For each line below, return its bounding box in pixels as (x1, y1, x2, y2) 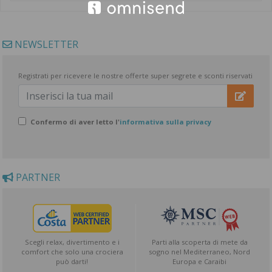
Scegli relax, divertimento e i (24, 237, 120, 246)
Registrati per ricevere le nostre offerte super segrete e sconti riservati (18, 70, 253, 80)
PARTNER (13, 171, 60, 185)
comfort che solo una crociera (21, 246, 123, 256)
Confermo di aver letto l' (30, 117, 120, 127)
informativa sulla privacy (119, 117, 211, 127)
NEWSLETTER (12, 38, 78, 52)
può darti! (56, 256, 89, 266)
